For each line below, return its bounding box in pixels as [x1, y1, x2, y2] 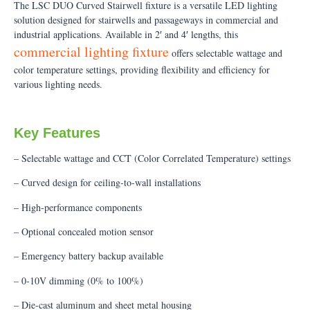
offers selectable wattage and [169, 46, 282, 60]
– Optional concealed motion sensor [14, 224, 154, 238]
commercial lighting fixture [14, 42, 169, 62]
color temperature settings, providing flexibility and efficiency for [14, 63, 270, 77]
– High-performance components [14, 200, 142, 214]
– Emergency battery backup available [14, 249, 163, 263]
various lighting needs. [14, 77, 102, 91]
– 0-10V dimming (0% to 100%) [14, 273, 143, 287]
